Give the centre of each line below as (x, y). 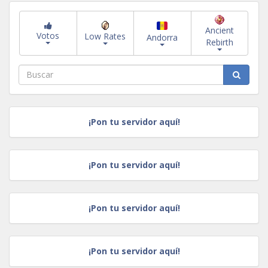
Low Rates (105, 36)
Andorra (162, 38)
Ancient (219, 31)
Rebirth (219, 42)
